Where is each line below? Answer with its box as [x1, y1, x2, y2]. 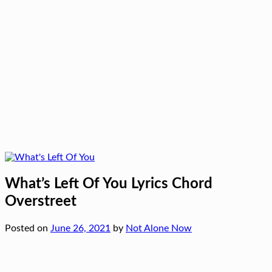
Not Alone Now [126, 223, 192, 233]
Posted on [5, 223, 50, 233]
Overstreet [5, 194, 76, 209]
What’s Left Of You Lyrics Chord [5, 176, 212, 191]
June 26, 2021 [50, 223, 110, 233]
